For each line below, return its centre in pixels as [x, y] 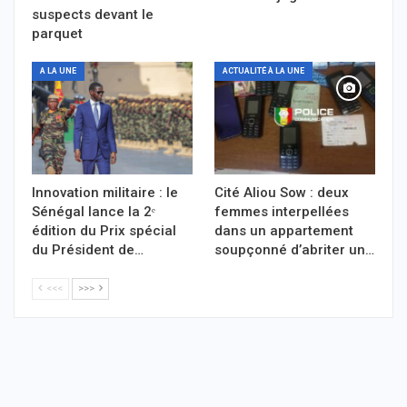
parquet [57, 33]
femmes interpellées [282, 211]
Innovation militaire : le [105, 192]
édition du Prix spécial [104, 230]
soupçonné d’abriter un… [294, 249]
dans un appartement [284, 230]
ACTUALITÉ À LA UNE [263, 70]
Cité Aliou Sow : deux [282, 192]
